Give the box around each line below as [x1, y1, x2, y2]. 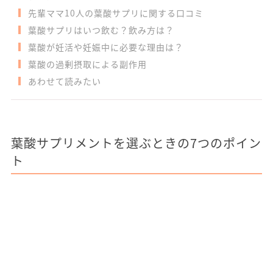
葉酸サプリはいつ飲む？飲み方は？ [27, 24, 174, 36]
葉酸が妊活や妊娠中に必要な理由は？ [27, 41, 183, 53]
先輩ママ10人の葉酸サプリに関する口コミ [27, 7, 204, 19]
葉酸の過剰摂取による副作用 [27, 58, 147, 70]
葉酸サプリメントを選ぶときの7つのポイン [11, 134, 261, 152]
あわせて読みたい [27, 75, 101, 87]
